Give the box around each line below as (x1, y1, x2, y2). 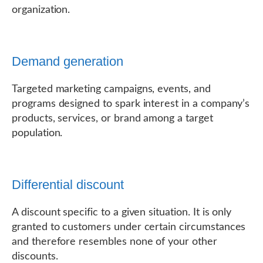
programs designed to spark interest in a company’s (12, 99, 250, 109)
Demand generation (12, 54, 123, 69)
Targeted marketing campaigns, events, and (12, 84, 211, 95)
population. (12, 128, 63, 139)
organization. (12, 5, 70, 15)
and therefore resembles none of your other (12, 237, 217, 247)
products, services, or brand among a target (12, 113, 213, 124)
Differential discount (12, 177, 124, 192)
